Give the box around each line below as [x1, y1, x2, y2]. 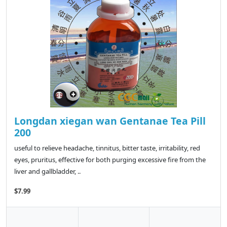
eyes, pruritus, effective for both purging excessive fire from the [14, 155, 206, 165]
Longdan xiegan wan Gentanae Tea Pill [14, 114, 206, 128]
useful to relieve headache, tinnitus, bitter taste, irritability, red [14, 143, 200, 153]
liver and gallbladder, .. [14, 167, 81, 176]
